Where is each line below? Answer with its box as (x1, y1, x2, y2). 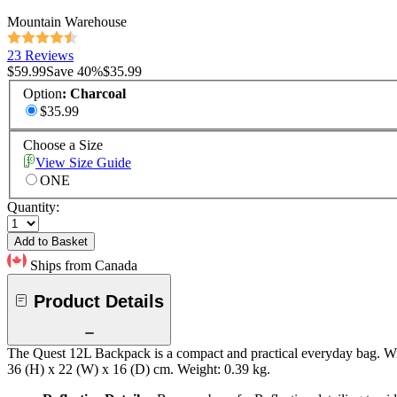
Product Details (34, 291, 164, 311)
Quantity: (7, 199, 59, 215)
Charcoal (70, 86, 126, 102)
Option (23, 86, 62, 102)
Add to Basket (14, 235, 88, 249)
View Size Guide (35, 155, 131, 171)
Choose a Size (23, 137, 103, 153)
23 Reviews (7, 47, 74, 63)
